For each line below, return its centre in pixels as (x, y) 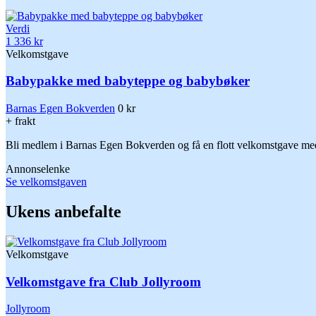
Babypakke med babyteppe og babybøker (128, 81)
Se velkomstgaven (46, 182)
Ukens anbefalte (63, 211)
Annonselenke (38, 169)
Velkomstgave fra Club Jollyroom (103, 281)
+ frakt (20, 121)
